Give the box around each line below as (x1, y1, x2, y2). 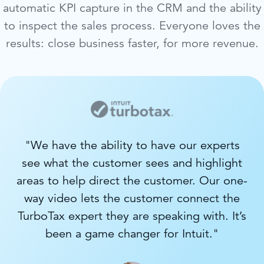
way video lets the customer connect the (24, 191, 240, 206)
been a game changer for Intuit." (45, 226, 219, 242)
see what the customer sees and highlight (22, 156, 242, 171)
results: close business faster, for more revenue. (5, 35, 259, 51)
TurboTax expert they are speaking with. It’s (18, 209, 246, 224)
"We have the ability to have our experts (24, 138, 240, 153)
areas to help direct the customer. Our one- (16, 173, 247, 189)
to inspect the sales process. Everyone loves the (4, 18, 260, 33)
